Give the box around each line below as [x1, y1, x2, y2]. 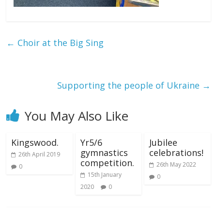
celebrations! [149, 146, 203, 158]
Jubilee [149, 136, 177, 148]
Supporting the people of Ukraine [57, 79, 202, 91]
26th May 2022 [156, 160, 196, 169]
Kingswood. [11, 136, 59, 148]
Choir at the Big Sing [15, 36, 104, 48]
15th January [87, 170, 122, 179]
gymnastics [80, 146, 128, 158]
